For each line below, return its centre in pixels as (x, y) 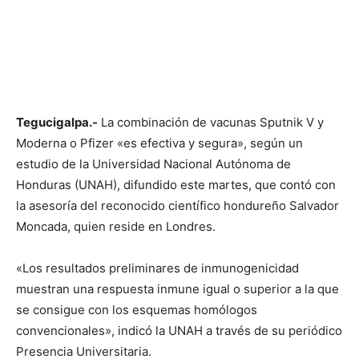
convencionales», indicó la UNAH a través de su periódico (179, 330)
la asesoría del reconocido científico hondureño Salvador (177, 205)
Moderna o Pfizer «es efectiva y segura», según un (159, 143)
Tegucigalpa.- (57, 122)
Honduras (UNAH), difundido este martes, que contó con (176, 184)
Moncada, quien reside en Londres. (116, 226)
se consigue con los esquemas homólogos (137, 309)
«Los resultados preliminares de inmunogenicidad (157, 268)
